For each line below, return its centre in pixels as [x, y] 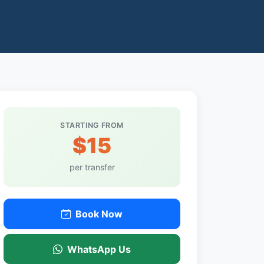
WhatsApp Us [98, 249]
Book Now [98, 214]
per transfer [92, 167]
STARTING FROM [92, 125]
